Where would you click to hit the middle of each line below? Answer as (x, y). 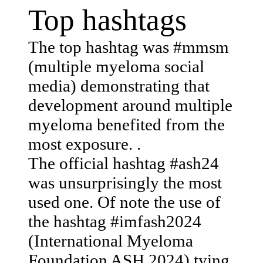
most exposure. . (85, 144)
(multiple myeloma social (116, 66)
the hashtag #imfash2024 (115, 221)
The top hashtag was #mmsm (129, 47)
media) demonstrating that (119, 85)
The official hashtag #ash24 (124, 163)
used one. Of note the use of (124, 202)
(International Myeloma (111, 240)
